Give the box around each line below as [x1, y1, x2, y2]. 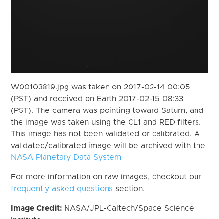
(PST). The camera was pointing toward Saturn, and [11, 106, 204, 114]
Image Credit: [11, 204, 65, 212]
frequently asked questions [11, 184, 113, 193]
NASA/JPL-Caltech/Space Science [64, 204, 195, 212]
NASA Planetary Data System [11, 153, 122, 161]
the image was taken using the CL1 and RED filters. [11, 118, 201, 126]
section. [113, 184, 145, 193]
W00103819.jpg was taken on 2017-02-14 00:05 [11, 83, 191, 91]
